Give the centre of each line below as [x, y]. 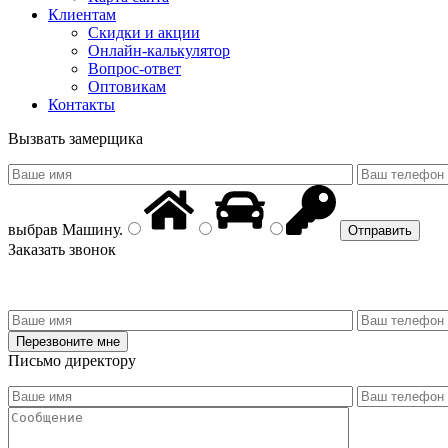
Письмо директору [72, 360]
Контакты [81, 104]
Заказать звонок [62, 249]
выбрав [33, 229]
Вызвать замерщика [75, 138]
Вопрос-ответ [134, 68]
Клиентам [82, 14]
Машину [88, 229]
